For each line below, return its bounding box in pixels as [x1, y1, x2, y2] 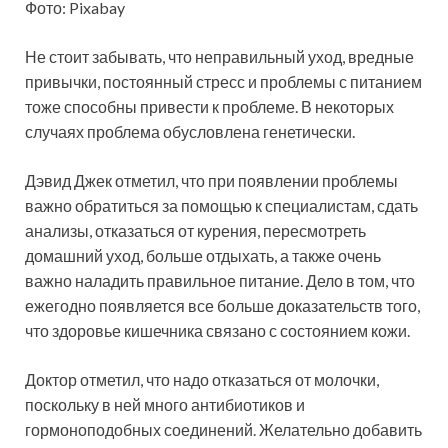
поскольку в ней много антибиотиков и [25, 394, 305, 414]
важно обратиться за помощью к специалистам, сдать [25, 195, 418, 215]
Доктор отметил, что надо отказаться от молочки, [25, 369, 379, 389]
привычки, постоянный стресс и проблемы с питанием [25, 71, 422, 91]
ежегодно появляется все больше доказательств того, [25, 295, 420, 315]
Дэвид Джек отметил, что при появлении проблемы [25, 170, 398, 190]
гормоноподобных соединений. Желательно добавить [25, 419, 422, 439]
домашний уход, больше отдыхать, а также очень [25, 245, 381, 265]
